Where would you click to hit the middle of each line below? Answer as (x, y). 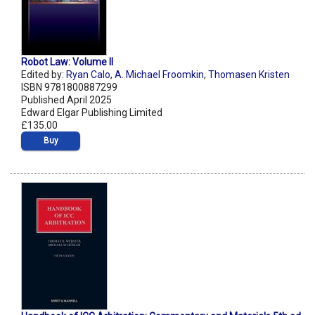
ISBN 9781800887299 (69, 88)
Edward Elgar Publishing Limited (92, 113)
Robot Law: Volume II (67, 62)
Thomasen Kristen (249, 75)
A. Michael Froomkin (159, 75)
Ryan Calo (88, 75)
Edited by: (44, 75)
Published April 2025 (66, 100)
